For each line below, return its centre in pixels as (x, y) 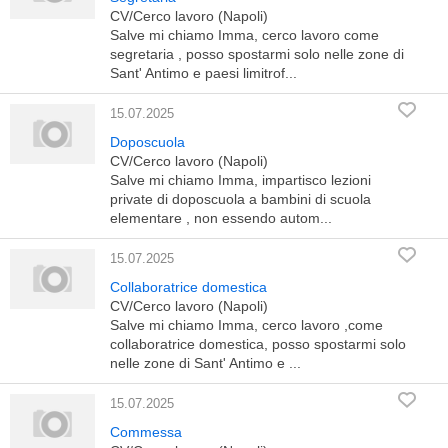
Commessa (146, 432)
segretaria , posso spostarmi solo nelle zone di (257, 54)
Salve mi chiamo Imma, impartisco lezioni (240, 180)
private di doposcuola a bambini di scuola (240, 199)
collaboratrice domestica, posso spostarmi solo (258, 344)
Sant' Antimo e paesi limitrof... (203, 73)
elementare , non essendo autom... (221, 218)
